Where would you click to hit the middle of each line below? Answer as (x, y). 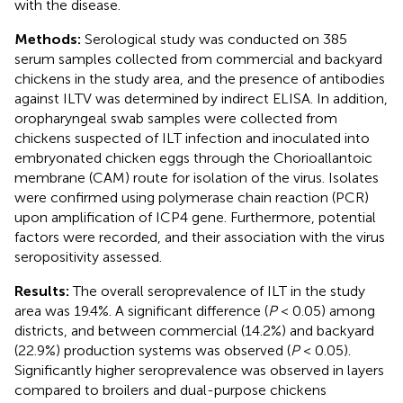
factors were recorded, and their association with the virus (200, 237)
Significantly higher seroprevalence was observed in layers (199, 370)
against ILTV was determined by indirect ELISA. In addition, (201, 98)
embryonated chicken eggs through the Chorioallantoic (193, 157)
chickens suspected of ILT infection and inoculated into (192, 138)
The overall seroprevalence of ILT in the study (219, 291)
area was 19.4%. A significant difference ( (141, 310)
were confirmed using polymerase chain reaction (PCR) (192, 197)
